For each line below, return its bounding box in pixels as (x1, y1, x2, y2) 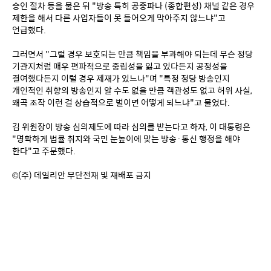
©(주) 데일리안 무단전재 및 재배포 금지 (12, 168, 151, 181)
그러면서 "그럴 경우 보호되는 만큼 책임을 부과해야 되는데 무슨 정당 (12, 47, 253, 60)
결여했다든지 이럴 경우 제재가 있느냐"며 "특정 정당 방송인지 (12, 71, 230, 84)
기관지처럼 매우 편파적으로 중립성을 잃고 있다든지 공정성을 (12, 59, 227, 72)
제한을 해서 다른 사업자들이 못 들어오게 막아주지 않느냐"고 (12, 11, 226, 24)
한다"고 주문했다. (12, 144, 76, 157)
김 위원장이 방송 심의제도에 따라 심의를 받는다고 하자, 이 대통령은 (12, 120, 250, 132)
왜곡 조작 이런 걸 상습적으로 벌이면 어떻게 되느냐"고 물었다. (12, 96, 230, 108)
